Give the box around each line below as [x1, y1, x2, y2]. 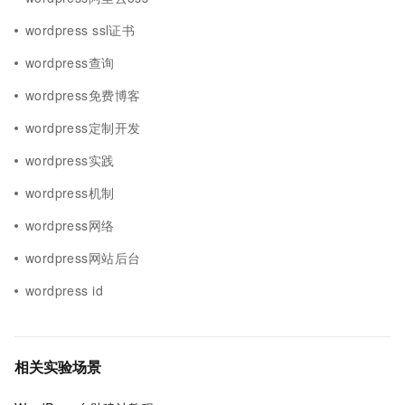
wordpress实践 [25, 151, 115, 169]
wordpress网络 [25, 216, 115, 234]
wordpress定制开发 [25, 118, 141, 137]
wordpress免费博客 [25, 86, 141, 104]
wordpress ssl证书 [25, 21, 136, 39]
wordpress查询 [25, 53, 115, 71]
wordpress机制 [25, 184, 115, 202]
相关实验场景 [14, 356, 101, 377]
